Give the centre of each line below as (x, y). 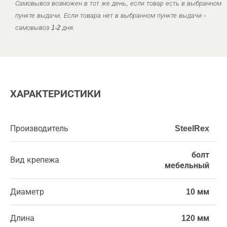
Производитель (39, 128)
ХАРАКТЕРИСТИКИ (55, 94)
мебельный (187, 165)
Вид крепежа (35, 160)
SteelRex (192, 128)
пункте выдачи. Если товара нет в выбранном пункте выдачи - (110, 15)
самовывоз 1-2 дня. (45, 28)
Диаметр (27, 192)
